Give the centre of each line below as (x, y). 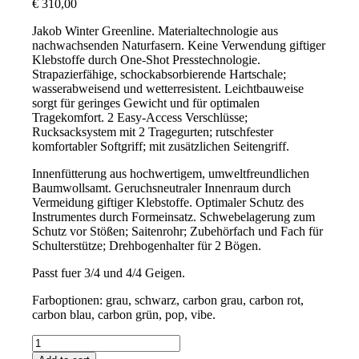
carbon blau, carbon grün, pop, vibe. (124, 314)
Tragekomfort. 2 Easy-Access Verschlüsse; (140, 117)
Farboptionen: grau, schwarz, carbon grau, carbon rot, (168, 300)
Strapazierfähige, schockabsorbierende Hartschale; (159, 74)
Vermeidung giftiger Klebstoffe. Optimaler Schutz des (168, 202)
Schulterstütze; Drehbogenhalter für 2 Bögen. (147, 245)
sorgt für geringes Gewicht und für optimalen (146, 103)
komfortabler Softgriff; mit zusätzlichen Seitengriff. (161, 146)
